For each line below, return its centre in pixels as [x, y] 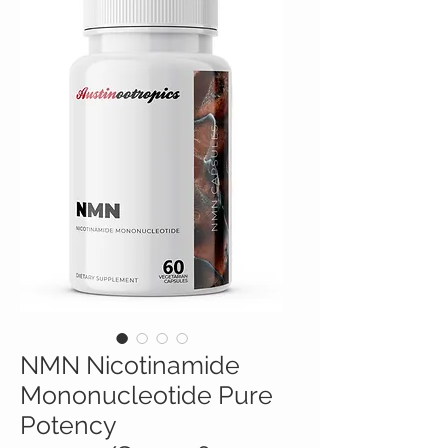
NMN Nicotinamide [130, 364]
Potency [68, 424]
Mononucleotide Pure [146, 394]
